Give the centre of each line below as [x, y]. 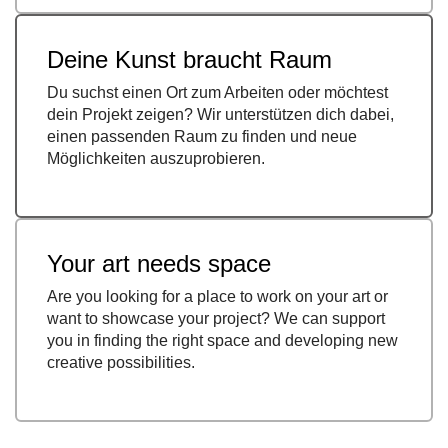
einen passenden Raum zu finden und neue [202, 137]
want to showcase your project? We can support [216, 319]
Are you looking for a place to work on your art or [217, 297]
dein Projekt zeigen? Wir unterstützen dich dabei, [220, 115]
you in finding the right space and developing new [222, 341]
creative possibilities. [121, 363]
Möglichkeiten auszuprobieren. [156, 159]
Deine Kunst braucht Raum [189, 60]
